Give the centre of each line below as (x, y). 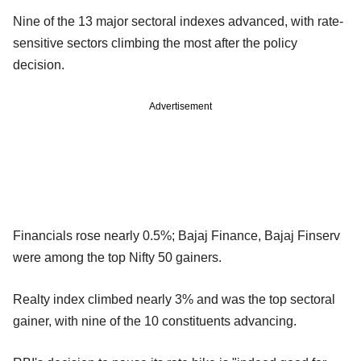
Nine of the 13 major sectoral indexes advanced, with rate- (178, 22)
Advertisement (180, 107)
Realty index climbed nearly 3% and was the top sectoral (174, 300)
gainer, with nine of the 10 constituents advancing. (155, 322)
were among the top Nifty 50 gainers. (117, 258)
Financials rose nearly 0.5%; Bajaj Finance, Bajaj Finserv (176, 236)
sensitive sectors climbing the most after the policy (155, 44)
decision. (39, 65)
